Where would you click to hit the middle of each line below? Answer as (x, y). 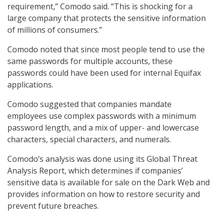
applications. (30, 85)
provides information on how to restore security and (104, 194)
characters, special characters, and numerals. (89, 140)
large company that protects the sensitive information (107, 18)
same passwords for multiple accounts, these (90, 61)
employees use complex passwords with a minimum (102, 116)
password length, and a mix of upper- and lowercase (103, 128)
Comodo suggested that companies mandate (89, 104)
